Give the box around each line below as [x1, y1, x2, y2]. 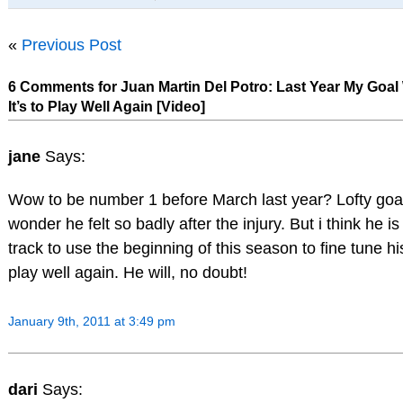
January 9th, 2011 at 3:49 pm [7, 313, 175, 328]
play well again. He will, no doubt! [7, 264, 247, 282]
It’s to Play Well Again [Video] [7, 99, 205, 115]
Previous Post [21, 36, 121, 55]
